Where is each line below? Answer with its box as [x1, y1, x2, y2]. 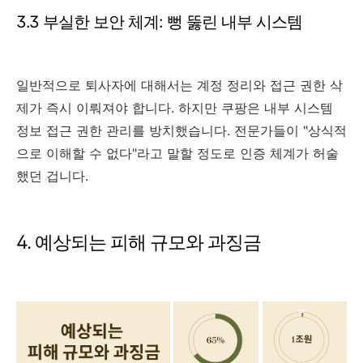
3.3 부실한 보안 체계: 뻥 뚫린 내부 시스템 [16, 12, 302, 32]
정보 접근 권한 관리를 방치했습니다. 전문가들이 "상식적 [16, 122, 347, 139]
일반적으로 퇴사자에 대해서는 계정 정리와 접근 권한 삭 [16, 77, 343, 94]
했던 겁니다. [16, 168, 88, 185]
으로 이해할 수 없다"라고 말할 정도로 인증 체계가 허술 [16, 145, 339, 162]
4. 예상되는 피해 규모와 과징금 [16, 231, 261, 254]
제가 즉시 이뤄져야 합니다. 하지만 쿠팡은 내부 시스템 [16, 100, 333, 117]
